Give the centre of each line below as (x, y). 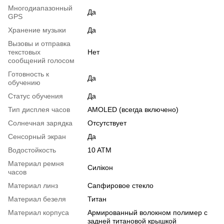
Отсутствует (107, 123)
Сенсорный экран (37, 137)
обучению (24, 83)
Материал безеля (37, 199)
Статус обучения (35, 96)
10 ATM (99, 150)
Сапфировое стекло (120, 186)
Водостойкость (32, 150)
